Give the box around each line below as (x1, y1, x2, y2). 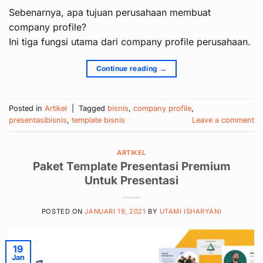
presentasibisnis (9, 115, 67, 124)
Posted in (9, 103, 45, 113)
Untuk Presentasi (85, 173, 178, 188)
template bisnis (72, 115, 125, 124)
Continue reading (96, 63, 160, 73)
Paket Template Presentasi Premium (32, 159, 231, 174)
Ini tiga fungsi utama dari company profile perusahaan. (9, 35, 251, 48)
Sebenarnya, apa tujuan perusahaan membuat (9, 6, 211, 18)
